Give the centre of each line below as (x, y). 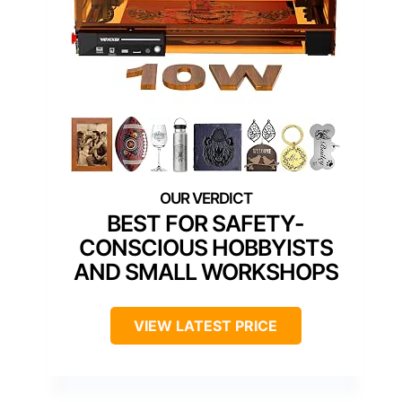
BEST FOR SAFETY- (205, 223)
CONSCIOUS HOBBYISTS (205, 247)
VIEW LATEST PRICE (205, 325)
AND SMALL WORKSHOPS (205, 271)
